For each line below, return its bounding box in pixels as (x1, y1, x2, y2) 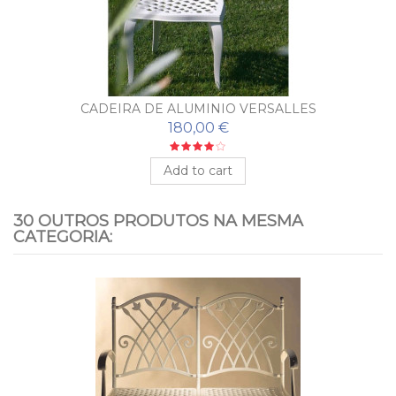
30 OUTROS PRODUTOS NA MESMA (13, 210, 303, 231)
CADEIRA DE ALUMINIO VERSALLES (80, 100, 316, 117)
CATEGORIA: (13, 226, 112, 247)
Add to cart (164, 162, 232, 179)
